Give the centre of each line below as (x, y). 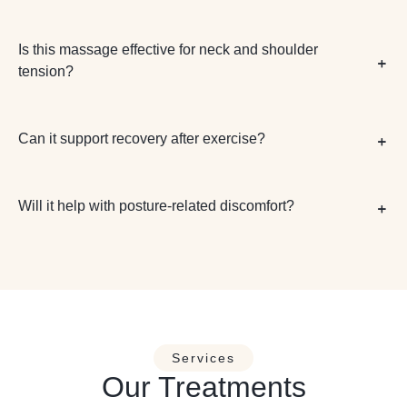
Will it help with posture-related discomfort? (156, 205)
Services (203, 357)
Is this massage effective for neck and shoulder (168, 49)
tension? (46, 71)
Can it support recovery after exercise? (142, 138)
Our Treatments (203, 387)
